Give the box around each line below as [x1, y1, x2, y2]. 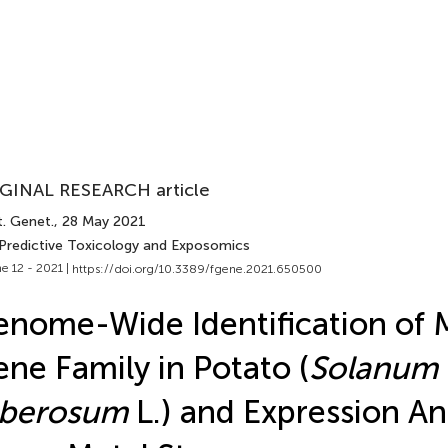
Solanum [308, 348, 438, 387]
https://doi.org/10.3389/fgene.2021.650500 [71, 261, 322, 276]
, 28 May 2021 [53, 213, 146, 230]
